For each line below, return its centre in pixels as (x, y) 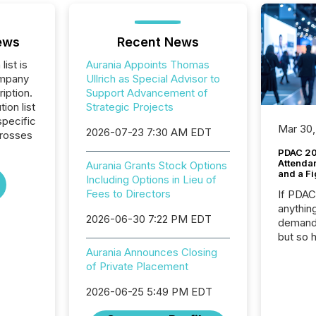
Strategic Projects (129, 107)
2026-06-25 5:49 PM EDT (149, 292)
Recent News (158, 42)
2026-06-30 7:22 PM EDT (148, 219)
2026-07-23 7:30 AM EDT (148, 132)
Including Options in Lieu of (151, 180)
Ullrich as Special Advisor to (153, 79)
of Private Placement (137, 266)
